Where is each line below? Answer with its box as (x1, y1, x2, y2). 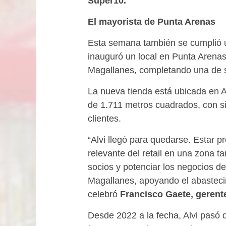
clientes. (88, 113, 121, 124)
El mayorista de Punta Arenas (88, 16, 218, 27)
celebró (88, 189, 120, 200)
